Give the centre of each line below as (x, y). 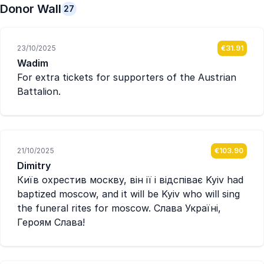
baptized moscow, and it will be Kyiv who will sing (128, 194)
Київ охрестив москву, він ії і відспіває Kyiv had (130, 180)
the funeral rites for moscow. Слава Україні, (119, 208)
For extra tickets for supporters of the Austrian (127, 77)
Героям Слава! (51, 222)
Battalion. (39, 91)
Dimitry (34, 166)
